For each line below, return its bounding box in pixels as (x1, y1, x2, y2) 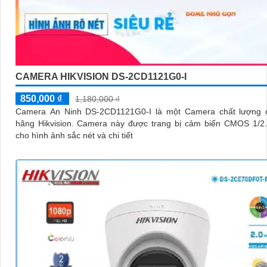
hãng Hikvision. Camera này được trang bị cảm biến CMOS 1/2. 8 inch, (15, 119, 77, 129)
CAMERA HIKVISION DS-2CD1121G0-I (15, 72, 187, 82)
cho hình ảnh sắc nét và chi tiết (15, 131, 133, 141)
